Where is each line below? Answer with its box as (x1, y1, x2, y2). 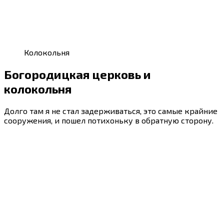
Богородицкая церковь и (4, 66, 151, 81)
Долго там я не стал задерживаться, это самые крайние (4, 105, 217, 115)
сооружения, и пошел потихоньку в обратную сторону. (4, 115, 213, 125)
